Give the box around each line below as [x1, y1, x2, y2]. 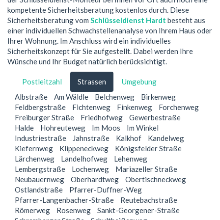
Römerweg [15, 206, 50, 215]
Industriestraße [15, 134, 66, 143]
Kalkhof [116, 134, 141, 143]
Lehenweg [114, 154, 147, 164]
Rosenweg [56, 206, 91, 215]
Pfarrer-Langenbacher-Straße [15, 195, 114, 205]
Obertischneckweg [125, 175, 186, 184]
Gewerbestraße [129, 113, 181, 122]
